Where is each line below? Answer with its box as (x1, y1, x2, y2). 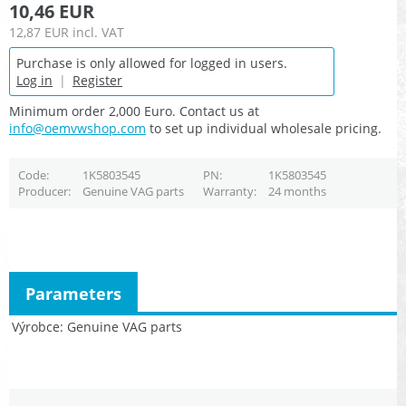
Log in (16, 72, 53, 90)
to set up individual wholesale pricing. (146, 120, 382, 138)
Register (72, 72, 122, 90)
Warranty (202, 183, 254, 200)
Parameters (25, 282, 121, 304)
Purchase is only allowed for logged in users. (16, 54, 287, 72)
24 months (267, 183, 326, 200)
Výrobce (12, 317, 60, 335)
